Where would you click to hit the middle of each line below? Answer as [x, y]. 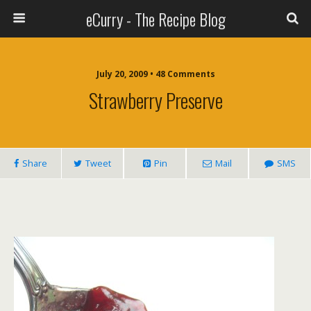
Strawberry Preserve [155, 100]
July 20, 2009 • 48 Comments [155, 74]
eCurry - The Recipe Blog [155, 19]
